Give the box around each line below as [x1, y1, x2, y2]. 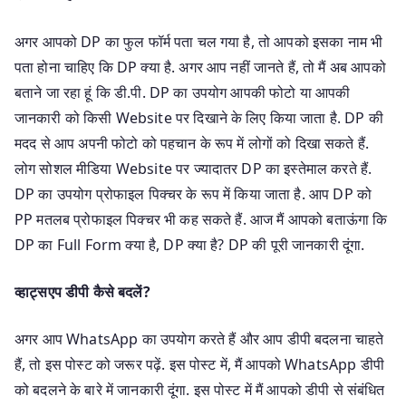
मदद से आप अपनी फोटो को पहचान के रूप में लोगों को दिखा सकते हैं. [14, 132, 370, 153]
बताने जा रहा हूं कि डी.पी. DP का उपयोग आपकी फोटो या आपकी [14, 82, 351, 102]
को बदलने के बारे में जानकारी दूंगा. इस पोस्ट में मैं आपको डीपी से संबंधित [14, 379, 385, 400]
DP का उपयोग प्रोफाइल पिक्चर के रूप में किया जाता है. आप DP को [14, 183, 372, 204]
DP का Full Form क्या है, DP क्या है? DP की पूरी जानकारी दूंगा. [14, 234, 365, 255]
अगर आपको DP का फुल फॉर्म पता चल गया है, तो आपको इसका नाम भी [14, 31, 383, 52]
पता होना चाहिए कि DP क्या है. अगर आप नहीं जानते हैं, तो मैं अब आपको [14, 56, 386, 77]
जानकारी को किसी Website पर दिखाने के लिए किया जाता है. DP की [14, 107, 383, 128]
